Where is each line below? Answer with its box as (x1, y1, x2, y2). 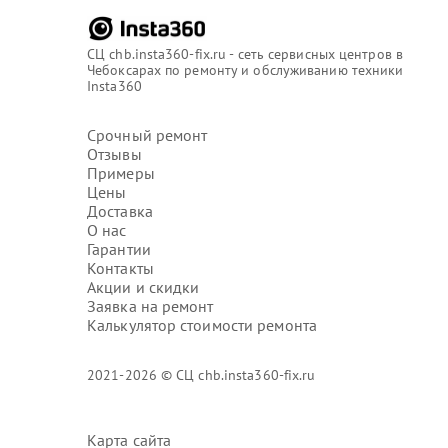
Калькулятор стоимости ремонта (87, 315, 317, 335)
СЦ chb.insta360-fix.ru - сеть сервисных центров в (87, 45, 403, 63)
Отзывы (87, 144, 142, 164)
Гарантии (87, 239, 151, 259)
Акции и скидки (87, 277, 200, 297)
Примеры (87, 163, 155, 183)
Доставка (87, 201, 153, 221)
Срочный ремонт (87, 125, 208, 145)
